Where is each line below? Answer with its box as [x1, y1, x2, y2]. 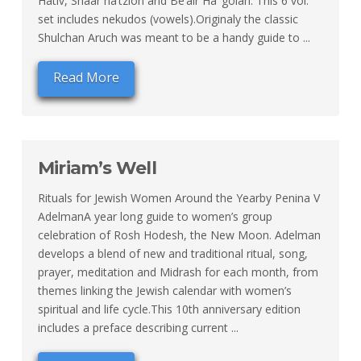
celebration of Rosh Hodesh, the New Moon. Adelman [37, 227, 321, 243]
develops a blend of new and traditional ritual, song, [37, 246, 308, 262]
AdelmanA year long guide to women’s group [37, 209, 272, 225]
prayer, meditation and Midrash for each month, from [37, 264, 318, 280]
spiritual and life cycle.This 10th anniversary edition [37, 301, 301, 317]
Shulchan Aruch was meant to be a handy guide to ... [37, 30, 310, 46]
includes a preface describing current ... [37, 320, 239, 336]
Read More [52, 68, 119, 87]
